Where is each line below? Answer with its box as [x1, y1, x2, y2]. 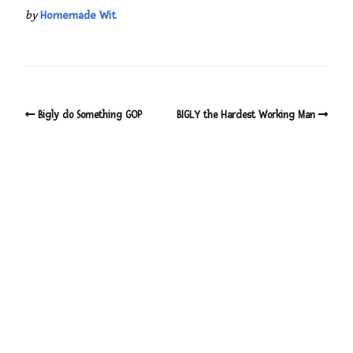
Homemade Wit [40, 9, 117, 23]
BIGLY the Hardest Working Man [176, 109, 315, 122]
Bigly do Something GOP [38, 109, 142, 122]
